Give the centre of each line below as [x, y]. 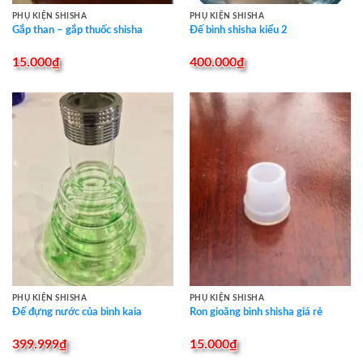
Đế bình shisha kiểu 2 [238, 30]
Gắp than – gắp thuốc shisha [77, 30]
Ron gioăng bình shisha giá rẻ [256, 312]
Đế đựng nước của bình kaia [77, 312]
